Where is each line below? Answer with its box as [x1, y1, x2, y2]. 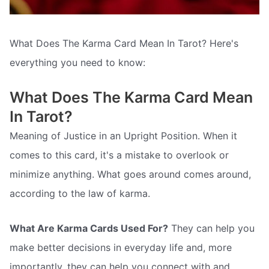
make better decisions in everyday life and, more [10, 241, 232, 253]
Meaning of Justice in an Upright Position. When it [10, 129, 237, 142]
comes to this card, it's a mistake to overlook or [10, 148, 229, 161]
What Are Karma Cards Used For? [10, 222, 168, 234]
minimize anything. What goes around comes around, [10, 168, 251, 180]
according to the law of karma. [10, 187, 150, 199]
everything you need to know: [10, 56, 145, 69]
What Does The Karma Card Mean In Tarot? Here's [10, 37, 238, 50]
